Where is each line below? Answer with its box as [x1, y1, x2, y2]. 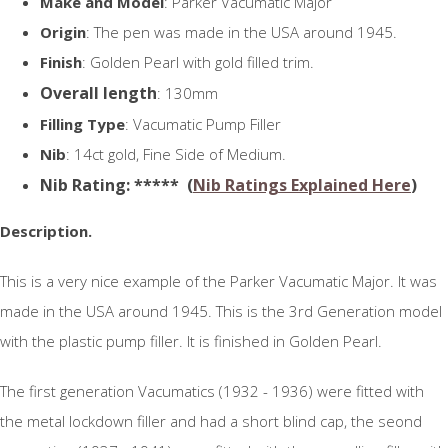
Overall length [40, 82, 157, 105]
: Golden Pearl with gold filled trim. [82, 52, 314, 73]
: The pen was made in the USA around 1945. [86, 22, 397, 43]
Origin [40, 22, 86, 43]
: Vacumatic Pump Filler [125, 114, 281, 135]
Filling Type [40, 114, 125, 135]
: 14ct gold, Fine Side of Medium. [66, 144, 286, 165]
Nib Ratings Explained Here [193, 174, 411, 197]
